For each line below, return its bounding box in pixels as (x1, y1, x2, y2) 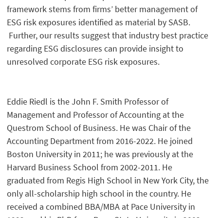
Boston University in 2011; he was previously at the (7, 148, 194, 160)
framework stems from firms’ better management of (7, 3, 198, 15)
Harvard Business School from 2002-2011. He (7, 162, 173, 173)
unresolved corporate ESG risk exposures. (7, 56, 160, 68)
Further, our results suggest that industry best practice (7, 30, 209, 41)
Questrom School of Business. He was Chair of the (7, 122, 191, 134)
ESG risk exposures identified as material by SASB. (7, 17, 191, 28)
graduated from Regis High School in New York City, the (7, 175, 209, 186)
